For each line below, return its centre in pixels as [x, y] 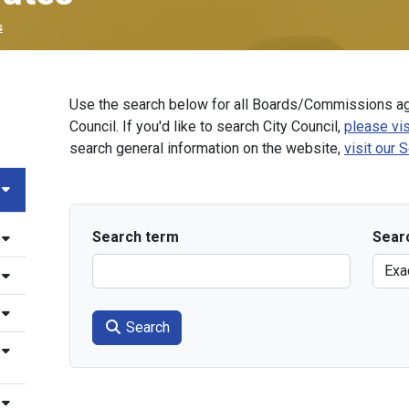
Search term [136, 237]
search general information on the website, [207, 148]
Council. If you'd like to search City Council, [207, 126]
